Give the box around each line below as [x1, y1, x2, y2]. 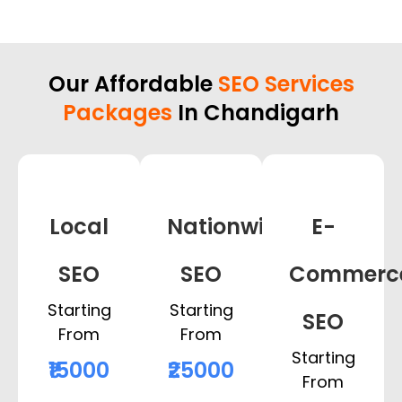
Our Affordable [48, 69, 218, 100]
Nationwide [167, 212, 292, 242]
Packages [63, 98, 172, 128]
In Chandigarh [172, 98, 339, 128]
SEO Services [217, 69, 354, 100]
